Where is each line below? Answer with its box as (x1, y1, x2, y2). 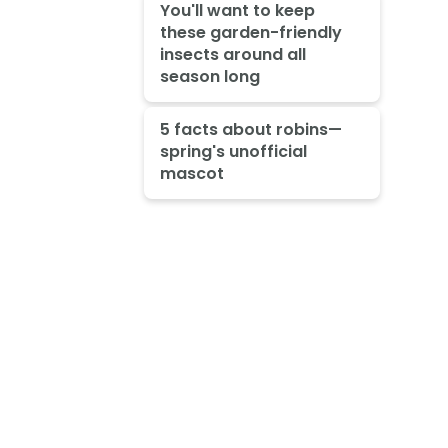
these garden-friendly (159, 21, 342, 45)
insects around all (159, 43, 306, 67)
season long (159, 65, 260, 89)
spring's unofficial (159, 140, 307, 164)
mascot (159, 162, 224, 186)
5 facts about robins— (159, 118, 342, 142)
